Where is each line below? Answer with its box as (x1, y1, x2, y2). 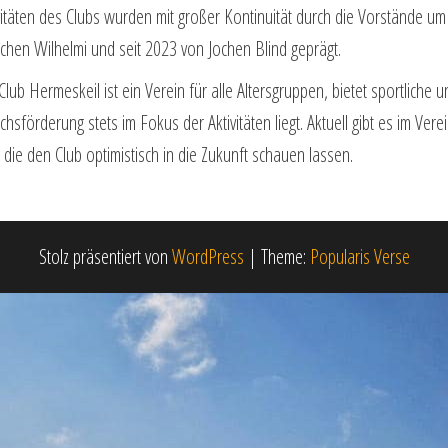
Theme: (260, 243, 310, 270)
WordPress (171, 243, 244, 270)
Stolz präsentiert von (38, 243, 172, 270)
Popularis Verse (309, 243, 410, 270)
